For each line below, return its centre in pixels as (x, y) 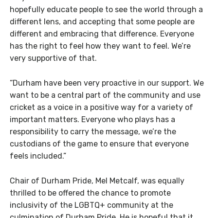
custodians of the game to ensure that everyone (99, 144)
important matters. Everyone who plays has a (92, 119)
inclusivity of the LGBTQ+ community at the (91, 205)
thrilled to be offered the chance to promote (90, 193)
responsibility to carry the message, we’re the (93, 131)
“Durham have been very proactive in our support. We (107, 83)
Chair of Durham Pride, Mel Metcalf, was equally (97, 181)
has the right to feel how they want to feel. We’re (100, 46)
